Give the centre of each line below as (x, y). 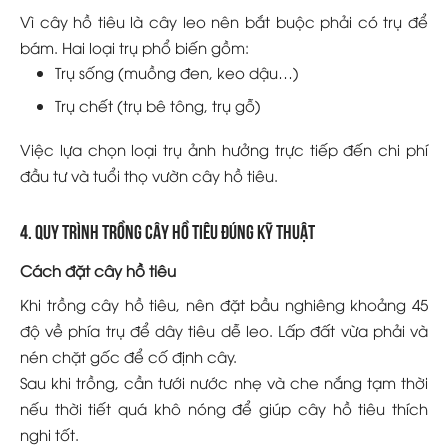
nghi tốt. (49, 433)
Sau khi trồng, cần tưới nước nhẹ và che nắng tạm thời (224, 381)
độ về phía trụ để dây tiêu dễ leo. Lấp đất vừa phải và (224, 329)
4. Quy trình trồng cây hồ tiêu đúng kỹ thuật (167, 231)
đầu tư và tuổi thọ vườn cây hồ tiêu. (149, 175)
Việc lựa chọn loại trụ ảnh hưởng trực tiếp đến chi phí (224, 149)
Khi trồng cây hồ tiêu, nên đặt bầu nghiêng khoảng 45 (224, 303)
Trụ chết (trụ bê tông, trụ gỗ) (158, 104)
